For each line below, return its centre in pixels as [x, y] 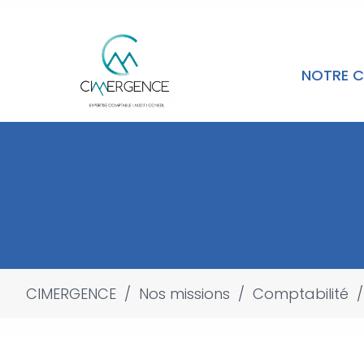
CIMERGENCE [71, 294]
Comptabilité [301, 294]
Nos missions [184, 294]
